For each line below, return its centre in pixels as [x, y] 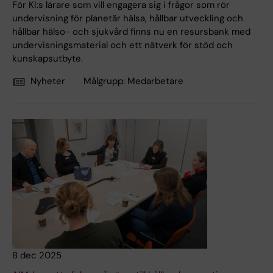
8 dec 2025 [37, 256]
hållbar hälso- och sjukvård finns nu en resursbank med [131, 32]
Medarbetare [155, 81]
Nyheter [48, 81]
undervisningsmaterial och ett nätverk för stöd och [122, 45]
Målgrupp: [105, 81]
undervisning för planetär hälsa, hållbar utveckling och [128, 19]
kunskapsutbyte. [48, 59]
